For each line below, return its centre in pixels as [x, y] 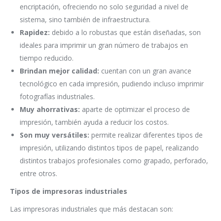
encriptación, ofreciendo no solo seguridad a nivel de [104, 7]
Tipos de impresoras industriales [69, 191]
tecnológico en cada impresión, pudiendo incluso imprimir [112, 84]
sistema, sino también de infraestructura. [85, 20]
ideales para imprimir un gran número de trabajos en [104, 45]
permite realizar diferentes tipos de [146, 135]
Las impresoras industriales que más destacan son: [92, 209]
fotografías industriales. [57, 97]
